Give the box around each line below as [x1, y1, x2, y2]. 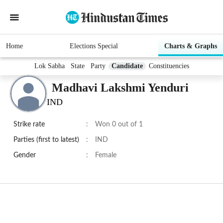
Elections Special [69, 42, 118, 50]
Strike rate [13, 121, 45, 128]
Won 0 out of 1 [95, 121, 143, 128]
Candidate [111, 62, 143, 70]
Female [95, 152, 116, 159]
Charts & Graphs [164, 42, 217, 50]
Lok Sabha [34, 62, 65, 70]
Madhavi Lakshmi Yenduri [52, 81, 189, 94]
